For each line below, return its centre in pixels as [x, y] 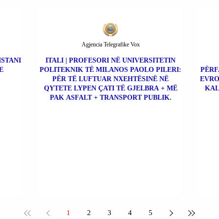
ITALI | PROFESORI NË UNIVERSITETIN [110, 60]
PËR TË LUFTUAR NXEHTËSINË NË [110, 79]
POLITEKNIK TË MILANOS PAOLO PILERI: [110, 69]
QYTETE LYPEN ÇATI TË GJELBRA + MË [110, 88]
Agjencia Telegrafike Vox [110, 44]
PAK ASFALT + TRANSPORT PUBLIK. [110, 97]
